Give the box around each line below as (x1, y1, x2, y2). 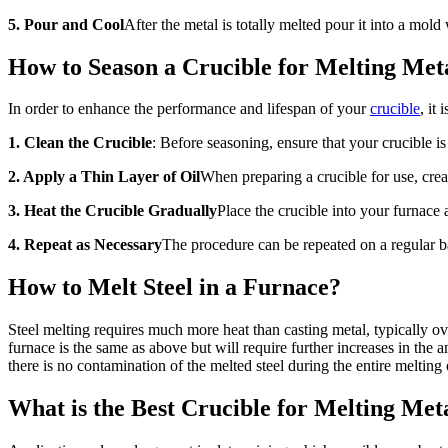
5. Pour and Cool (8, 15, 124, 33)
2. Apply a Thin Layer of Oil (8, 168, 200, 186)
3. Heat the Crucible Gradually (8, 202, 217, 220)
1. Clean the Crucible (8, 134, 152, 152)
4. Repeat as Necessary (8, 236, 162, 254)
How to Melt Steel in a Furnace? (8, 274, 341, 301)
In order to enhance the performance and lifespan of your (8, 100, 370, 118)
